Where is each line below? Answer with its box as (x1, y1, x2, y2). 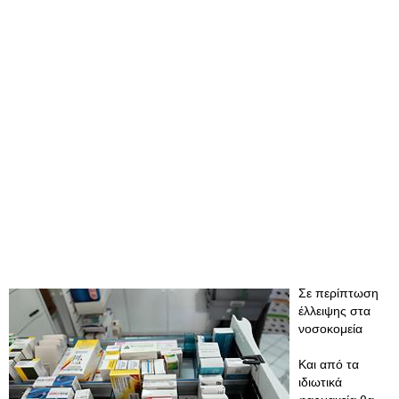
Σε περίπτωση (298, 286, 379, 300)
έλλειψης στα (298, 304, 370, 318)
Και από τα (298, 357, 359, 371)
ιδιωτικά (298, 375, 342, 389)
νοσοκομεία (298, 322, 362, 336)
